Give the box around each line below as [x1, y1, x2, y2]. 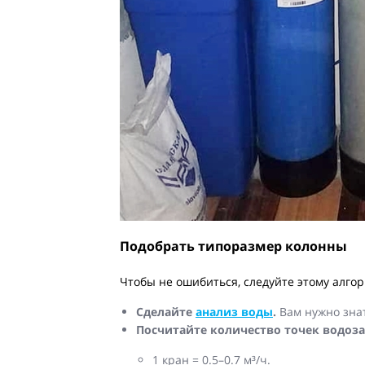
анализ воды [196, 304, 273, 320]
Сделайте [136, 304, 196, 320]
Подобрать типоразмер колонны [120, 237, 347, 256]
